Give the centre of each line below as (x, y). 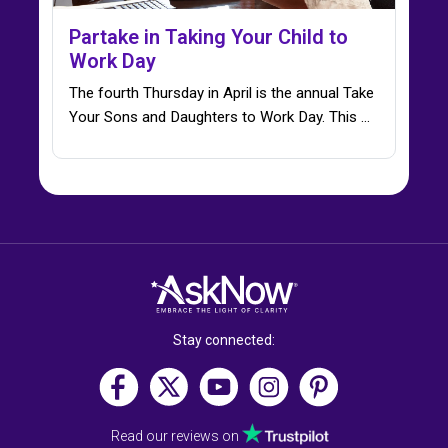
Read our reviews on (176, 435)
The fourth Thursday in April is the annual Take (221, 93)
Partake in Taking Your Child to (208, 37)
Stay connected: (224, 339)
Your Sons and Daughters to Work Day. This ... (219, 117)
